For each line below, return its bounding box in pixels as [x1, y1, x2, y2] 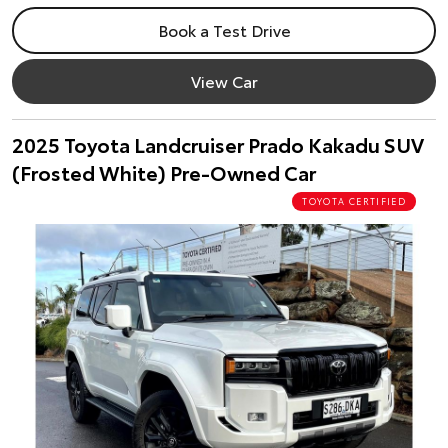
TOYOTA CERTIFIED [302, 194, 406, 207]
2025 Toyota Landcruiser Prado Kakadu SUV [12, 130, 424, 158]
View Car [190, 69, 258, 92]
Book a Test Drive [157, 18, 291, 41]
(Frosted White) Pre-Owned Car [12, 158, 316, 186]
